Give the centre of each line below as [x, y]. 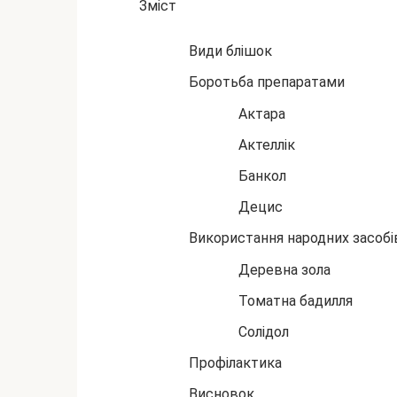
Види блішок [230, 51]
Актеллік [267, 144]
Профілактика [235, 363]
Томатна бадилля [296, 300]
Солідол [264, 331]
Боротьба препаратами [267, 82]
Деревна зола [284, 269]
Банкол [262, 175]
